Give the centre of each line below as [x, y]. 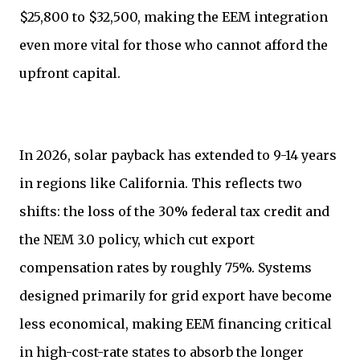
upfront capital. [70, 74]
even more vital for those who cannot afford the [174, 45]
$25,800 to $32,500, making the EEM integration [174, 17]
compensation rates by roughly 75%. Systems [166, 268]
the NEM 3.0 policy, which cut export [137, 240]
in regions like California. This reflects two [161, 184]
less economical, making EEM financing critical [176, 324]
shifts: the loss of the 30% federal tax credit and [174, 212]
